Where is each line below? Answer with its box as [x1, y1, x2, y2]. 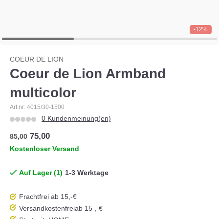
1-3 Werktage [65, 169, 109, 176]
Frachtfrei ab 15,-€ [19, 193, 77, 200]
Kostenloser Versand [10, 145, 79, 153]
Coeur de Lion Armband [10, 66, 166, 81]
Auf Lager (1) [19, 169, 63, 176]
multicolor [10, 85, 76, 100]
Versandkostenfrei [19, 204, 75, 212]
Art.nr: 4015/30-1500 [10, 104, 65, 110]
